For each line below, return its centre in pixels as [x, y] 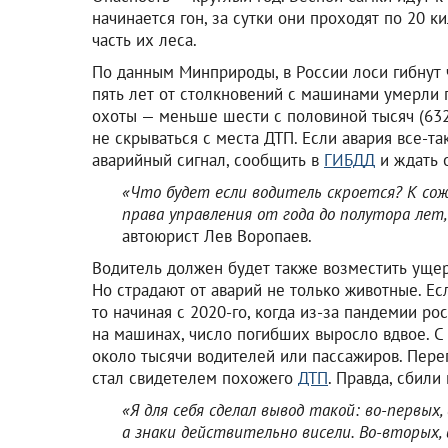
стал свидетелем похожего [195, 377]
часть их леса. [144, 39]
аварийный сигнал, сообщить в [208, 159]
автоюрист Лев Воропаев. [217, 235]
